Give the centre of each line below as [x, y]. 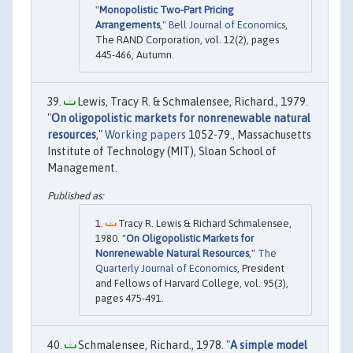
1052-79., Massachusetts [249, 134]
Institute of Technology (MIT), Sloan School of [162, 151]
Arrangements [128, 24]
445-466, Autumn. [135, 54]
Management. [82, 167]
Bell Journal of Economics [227, 24]
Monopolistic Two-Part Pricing [167, 9]
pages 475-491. [130, 299]
